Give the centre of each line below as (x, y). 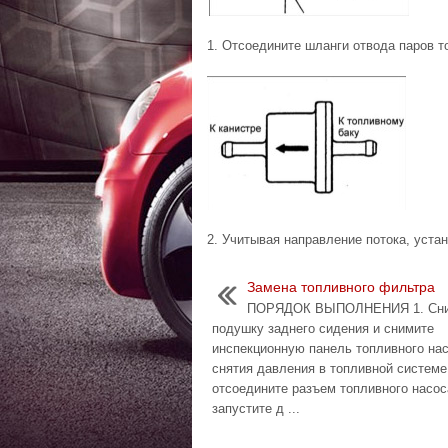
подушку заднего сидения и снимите (323, 328)
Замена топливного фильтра (341, 287)
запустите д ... (256, 408)
